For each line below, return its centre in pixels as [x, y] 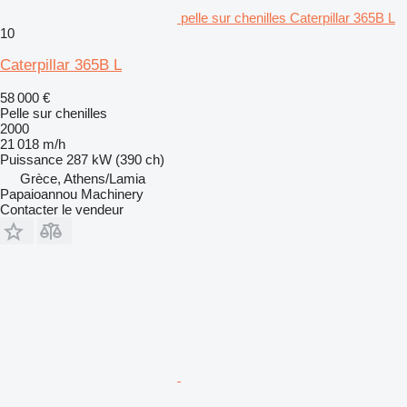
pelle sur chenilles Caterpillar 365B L [288, 17]
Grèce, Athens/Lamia [83, 178]
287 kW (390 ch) [115, 159]
